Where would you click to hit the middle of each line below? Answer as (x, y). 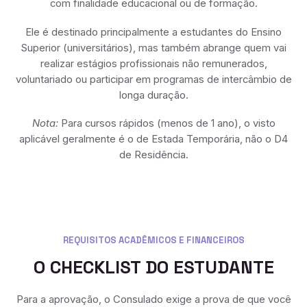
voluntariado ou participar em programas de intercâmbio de (153, 79)
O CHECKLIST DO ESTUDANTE (153, 267)
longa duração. (153, 95)
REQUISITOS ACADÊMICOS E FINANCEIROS (153, 240)
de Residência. (153, 155)
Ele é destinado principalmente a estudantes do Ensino (153, 32)
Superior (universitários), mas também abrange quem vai (153, 48)
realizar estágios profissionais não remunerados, (153, 63)
